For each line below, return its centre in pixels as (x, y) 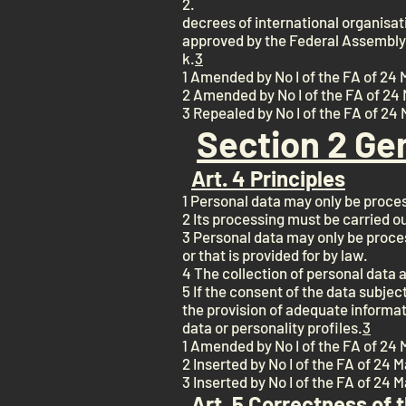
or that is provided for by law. (275, 255)
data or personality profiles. (272, 327)
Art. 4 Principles (268, 178)
